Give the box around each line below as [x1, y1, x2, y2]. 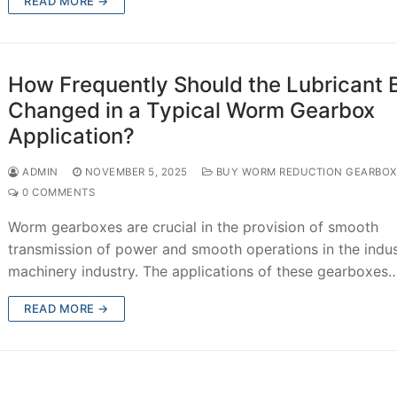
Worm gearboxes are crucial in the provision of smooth [8, 217, 379, 236]
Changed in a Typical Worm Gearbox [8, 97, 376, 123]
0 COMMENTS [19, 185, 96, 198]
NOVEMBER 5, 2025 [84, 165, 188, 178]
